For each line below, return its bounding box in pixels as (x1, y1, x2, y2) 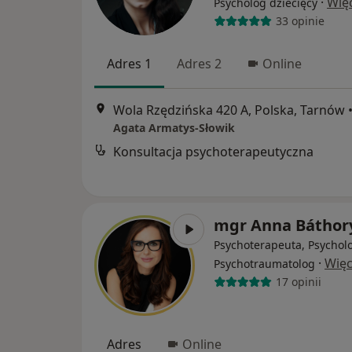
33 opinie (275, 13, 324, 29)
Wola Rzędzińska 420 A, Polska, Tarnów (113, 101, 345, 119)
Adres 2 (177, 54, 222, 72)
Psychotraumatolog (214, 255, 315, 271)
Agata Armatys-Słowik (113, 120, 235, 136)
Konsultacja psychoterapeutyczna (113, 143, 313, 161)
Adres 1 (107, 54, 152, 72)
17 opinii (275, 274, 321, 290)
